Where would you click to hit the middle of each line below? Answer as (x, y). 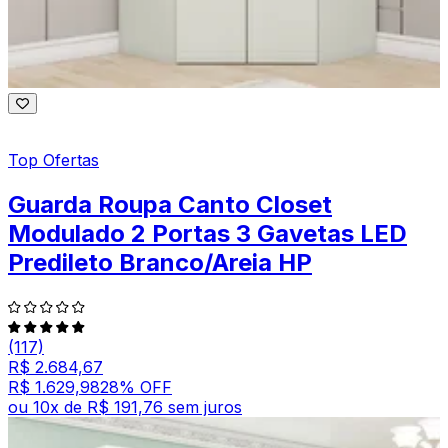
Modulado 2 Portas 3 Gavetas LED (207, 234)
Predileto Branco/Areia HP (160, 263)
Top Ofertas (53, 160)
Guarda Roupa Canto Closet (170, 205)
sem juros (205, 407)
